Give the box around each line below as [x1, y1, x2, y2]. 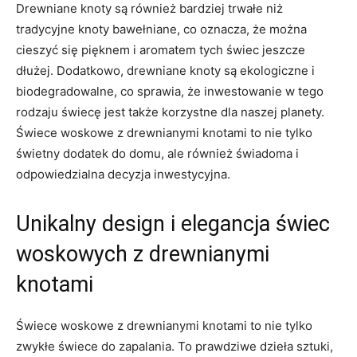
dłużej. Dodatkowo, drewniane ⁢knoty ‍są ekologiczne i [16, 62, 315, 78]
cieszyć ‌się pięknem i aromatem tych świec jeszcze [16, 41, 305, 57]
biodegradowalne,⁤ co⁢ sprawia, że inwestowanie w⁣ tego [16, 83, 324, 99]
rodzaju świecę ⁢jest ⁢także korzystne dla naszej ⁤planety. [16, 104, 324, 120]
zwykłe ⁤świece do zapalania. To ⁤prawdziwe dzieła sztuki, [16, 338, 333, 354]
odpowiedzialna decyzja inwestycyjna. [16, 166, 230, 182]
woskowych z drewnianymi [16, 241, 269, 267]
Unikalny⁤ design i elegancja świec [16, 210, 330, 237]
